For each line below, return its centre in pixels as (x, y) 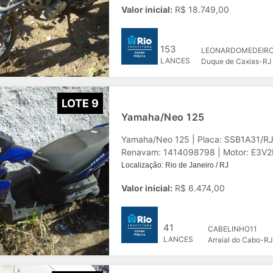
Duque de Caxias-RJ (236, 61)
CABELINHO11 (232, 229)
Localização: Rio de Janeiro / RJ (175, 165)
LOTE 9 (80, 103)
